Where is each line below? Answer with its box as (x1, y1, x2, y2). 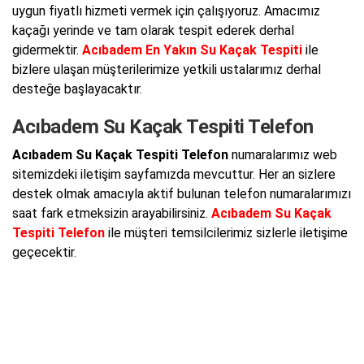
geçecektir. (12, 245, 76, 260)
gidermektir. (12, 41, 82, 58)
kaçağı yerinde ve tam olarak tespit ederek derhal (12, 22, 294, 38)
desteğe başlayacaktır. (12, 80, 142, 97)
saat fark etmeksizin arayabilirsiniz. (12, 206, 211, 221)
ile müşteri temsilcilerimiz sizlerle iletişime (105, 225, 348, 240)
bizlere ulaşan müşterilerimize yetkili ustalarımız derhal (12, 61, 321, 77)
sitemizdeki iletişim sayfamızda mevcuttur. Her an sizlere (12, 167, 336, 182)
